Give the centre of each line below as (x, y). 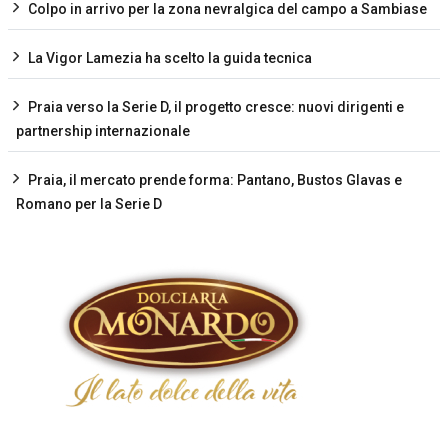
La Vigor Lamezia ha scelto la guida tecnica (170, 58)
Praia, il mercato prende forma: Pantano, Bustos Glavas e (215, 180)
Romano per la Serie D (89, 204)
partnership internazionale (103, 131)
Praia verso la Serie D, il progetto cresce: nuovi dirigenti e (216, 107)
